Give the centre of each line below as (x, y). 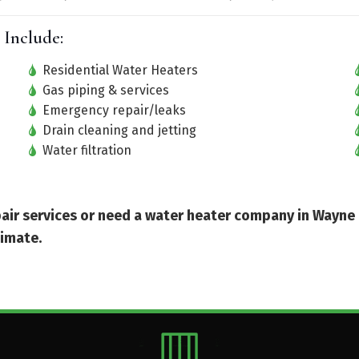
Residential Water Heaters (118, 70)
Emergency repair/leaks (112, 110)
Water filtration (85, 150)
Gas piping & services (104, 90)
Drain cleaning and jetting (117, 130)
